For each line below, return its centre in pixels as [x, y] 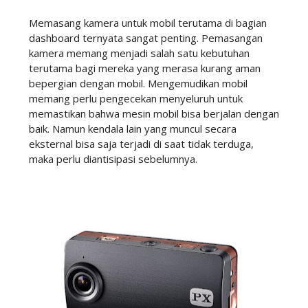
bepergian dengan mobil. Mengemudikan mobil [138, 83]
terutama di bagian [221, 23]
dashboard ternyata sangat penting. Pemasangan [145, 38]
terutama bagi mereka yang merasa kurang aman [144, 68]
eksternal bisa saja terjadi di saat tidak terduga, [141, 144]
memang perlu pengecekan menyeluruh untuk [135, 98]
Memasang [56, 23]
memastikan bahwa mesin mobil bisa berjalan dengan [154, 113]
